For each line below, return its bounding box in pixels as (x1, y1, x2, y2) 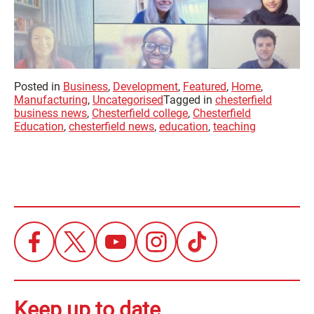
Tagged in (163, 93, 215, 107)
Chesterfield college (92, 106, 188, 120)
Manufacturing (14, 93, 88, 107)
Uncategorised (93, 93, 163, 107)
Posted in (14, 79, 63, 93)
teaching (213, 119, 256, 133)
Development (113, 79, 178, 93)
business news (14, 106, 87, 120)
